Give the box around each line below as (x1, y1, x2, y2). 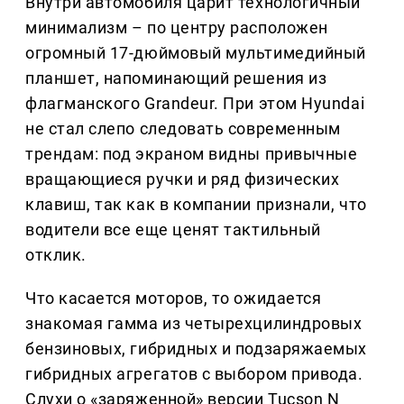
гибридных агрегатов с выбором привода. (25, 364, 363, 384)
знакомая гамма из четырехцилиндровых (25, 314, 363, 334)
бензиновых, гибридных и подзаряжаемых (25, 339, 367, 359)
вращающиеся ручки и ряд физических (25, 170, 340, 189)
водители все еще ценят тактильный (25, 220, 321, 240)
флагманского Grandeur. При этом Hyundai (25, 94, 365, 114)
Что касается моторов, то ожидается (25, 289, 322, 308)
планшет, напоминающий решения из (25, 69, 327, 88)
